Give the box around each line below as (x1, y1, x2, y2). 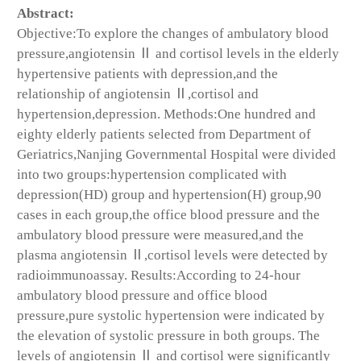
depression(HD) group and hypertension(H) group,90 (17, 186, 322, 202)
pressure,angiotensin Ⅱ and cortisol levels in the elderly (17, 45, 339, 61)
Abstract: (17, 5, 74, 21)
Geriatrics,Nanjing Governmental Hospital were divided (17, 146, 336, 162)
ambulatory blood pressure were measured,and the (17, 226, 304, 243)
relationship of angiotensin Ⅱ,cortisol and (17, 85, 259, 102)
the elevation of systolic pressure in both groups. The (17, 327, 320, 343)
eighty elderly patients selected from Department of (17, 126, 311, 142)
